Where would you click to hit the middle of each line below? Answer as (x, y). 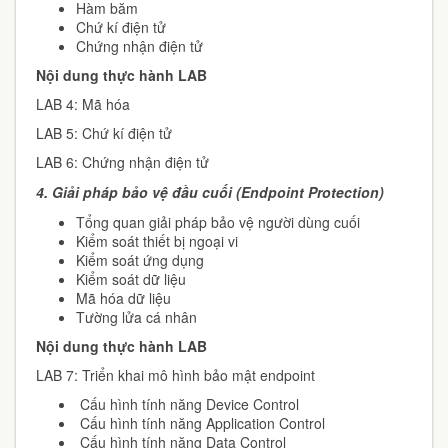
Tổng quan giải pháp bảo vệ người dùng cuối (218, 222)
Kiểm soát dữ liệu (131, 279)
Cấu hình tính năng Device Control (187, 404)
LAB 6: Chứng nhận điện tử (122, 162)
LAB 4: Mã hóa (83, 104)
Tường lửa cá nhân (136, 317)
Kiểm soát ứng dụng (140, 260)
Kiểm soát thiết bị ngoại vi (157, 241)
